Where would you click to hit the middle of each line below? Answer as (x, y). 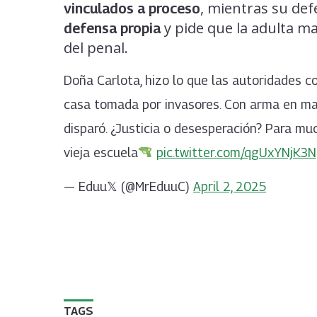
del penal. (96, 48)
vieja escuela (101, 153)
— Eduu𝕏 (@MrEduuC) (128, 186)
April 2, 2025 (230, 186)
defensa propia (112, 29)
